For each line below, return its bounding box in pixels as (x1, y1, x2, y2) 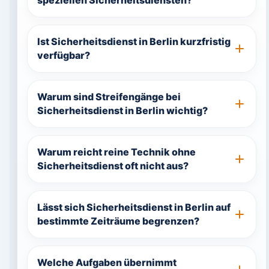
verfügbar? (37, 49, 90, 61)
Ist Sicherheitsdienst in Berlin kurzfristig (37, 35, 231, 47)
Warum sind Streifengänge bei (37, 91, 181, 103)
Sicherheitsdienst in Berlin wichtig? (37, 104, 208, 116)
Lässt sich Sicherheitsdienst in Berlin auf (37, 201, 231, 213)
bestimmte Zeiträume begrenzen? (37, 215, 199, 227)
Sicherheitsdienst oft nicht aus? (37, 160, 189, 172)
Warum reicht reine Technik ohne (37, 146, 196, 158)
